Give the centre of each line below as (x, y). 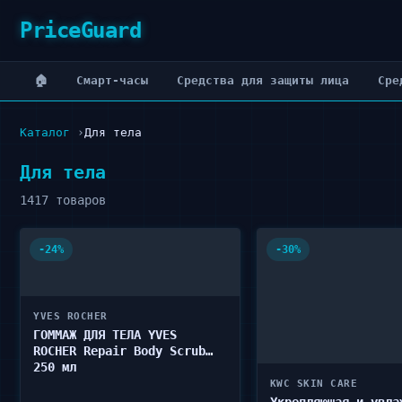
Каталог (45, 132)
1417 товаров (63, 200)
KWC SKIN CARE (314, 384)
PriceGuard (80, 31)
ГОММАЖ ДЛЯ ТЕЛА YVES (105, 335)
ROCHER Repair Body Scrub (119, 351)
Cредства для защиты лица (263, 80)
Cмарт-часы (112, 80)
